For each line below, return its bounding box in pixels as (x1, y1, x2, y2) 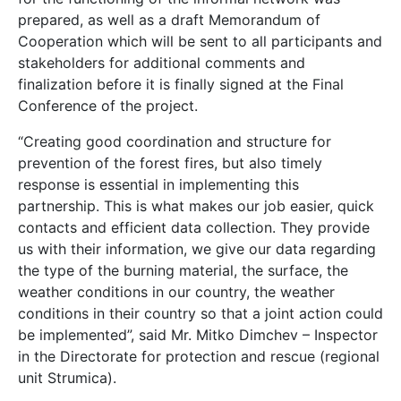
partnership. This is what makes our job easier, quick (18, 196, 374, 215)
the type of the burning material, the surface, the (18, 260, 348, 279)
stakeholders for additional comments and (18, 53, 305, 72)
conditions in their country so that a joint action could (18, 303, 383, 322)
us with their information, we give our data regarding (18, 239, 376, 258)
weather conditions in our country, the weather (18, 282, 335, 301)
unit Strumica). (18, 368, 116, 387)
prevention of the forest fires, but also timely (18, 153, 322, 172)
